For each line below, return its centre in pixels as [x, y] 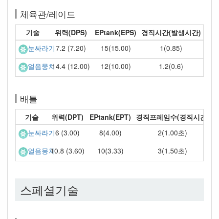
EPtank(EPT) [110, 117]
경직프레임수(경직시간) [173, 117]
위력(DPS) [71, 32]
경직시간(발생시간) [171, 32]
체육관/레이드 [48, 14]
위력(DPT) [67, 117]
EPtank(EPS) [116, 32]
